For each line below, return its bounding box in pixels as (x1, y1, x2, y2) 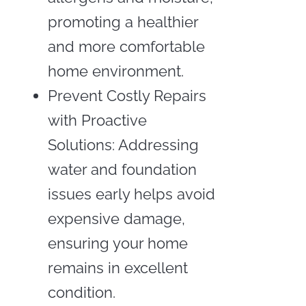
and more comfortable (47, 37, 205, 55)
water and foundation (47, 160, 197, 178)
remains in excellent (47, 258, 188, 277)
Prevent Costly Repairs (47, 86, 206, 105)
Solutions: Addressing (47, 135, 199, 154)
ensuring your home (47, 234, 188, 252)
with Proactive (47, 111, 147, 129)
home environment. (47, 61, 184, 80)
